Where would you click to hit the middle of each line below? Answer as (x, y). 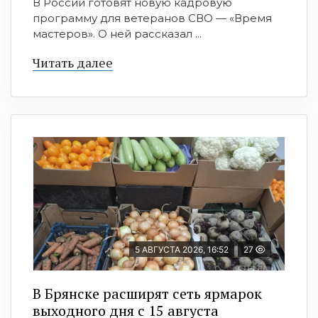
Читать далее (73, 63)
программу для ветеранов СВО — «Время (152, 18)
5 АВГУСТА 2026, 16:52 (182, 250)
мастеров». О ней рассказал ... (117, 34)
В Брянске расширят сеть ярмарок (147, 294)
